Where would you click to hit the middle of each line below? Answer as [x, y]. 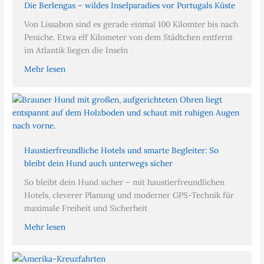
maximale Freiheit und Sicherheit [86, 208]
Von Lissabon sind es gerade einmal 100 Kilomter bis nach [131, 24]
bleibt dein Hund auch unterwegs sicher [99, 163]
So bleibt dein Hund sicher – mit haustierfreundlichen [125, 182]
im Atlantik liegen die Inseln [76, 50]
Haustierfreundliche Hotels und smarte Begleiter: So [122, 150]
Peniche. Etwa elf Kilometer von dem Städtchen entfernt [129, 37]
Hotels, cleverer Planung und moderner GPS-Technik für [129, 195]
